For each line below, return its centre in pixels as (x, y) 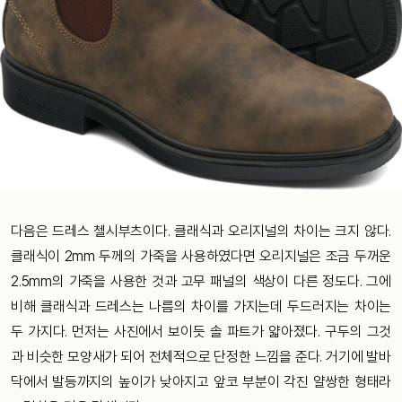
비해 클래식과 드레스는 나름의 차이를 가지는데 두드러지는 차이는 (201, 306)
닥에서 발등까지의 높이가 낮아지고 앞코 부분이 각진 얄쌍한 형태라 (201, 381)
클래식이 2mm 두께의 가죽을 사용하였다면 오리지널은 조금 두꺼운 (201, 256)
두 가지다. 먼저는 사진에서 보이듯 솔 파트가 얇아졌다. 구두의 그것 (201, 331)
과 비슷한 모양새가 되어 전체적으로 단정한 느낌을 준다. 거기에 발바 (201, 356)
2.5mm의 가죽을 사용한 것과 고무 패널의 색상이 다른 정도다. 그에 (201, 281)
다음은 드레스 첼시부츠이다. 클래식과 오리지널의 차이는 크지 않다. (201, 231)
